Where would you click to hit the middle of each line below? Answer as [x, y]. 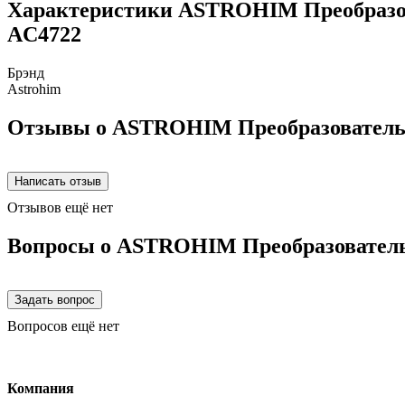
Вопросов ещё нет [63, 325]
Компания [41, 388]
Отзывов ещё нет [60, 207]
